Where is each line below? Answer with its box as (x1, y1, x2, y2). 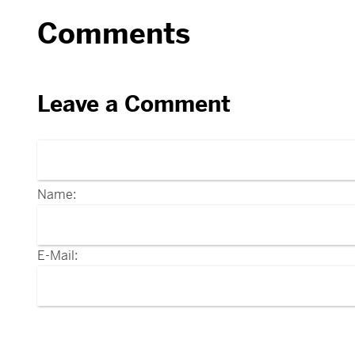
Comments (37, 17, 190, 52)
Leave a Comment (37, 90, 231, 118)
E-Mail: (37, 246, 78, 264)
